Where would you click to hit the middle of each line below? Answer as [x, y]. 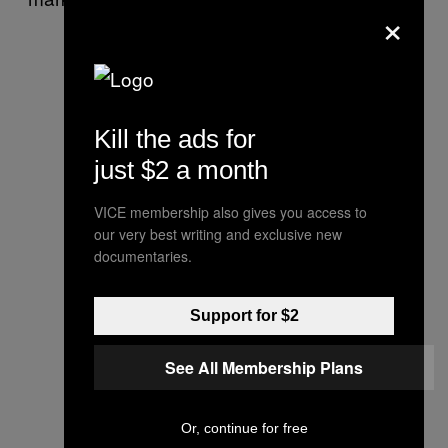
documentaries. [143, 256]
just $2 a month [181, 170]
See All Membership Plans [264, 367]
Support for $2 [244, 315]
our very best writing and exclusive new [218, 234]
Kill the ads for [175, 139]
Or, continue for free [244, 428]
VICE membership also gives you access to [230, 212]
